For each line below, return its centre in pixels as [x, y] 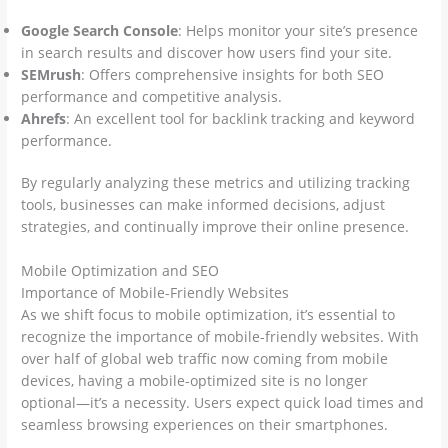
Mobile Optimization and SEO [120, 270]
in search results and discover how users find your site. [207, 52]
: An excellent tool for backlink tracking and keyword [241, 118]
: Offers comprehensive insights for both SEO [233, 74]
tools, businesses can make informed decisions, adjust [203, 205]
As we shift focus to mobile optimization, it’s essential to [208, 314]
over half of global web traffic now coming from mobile [205, 358]
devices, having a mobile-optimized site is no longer [195, 380]
